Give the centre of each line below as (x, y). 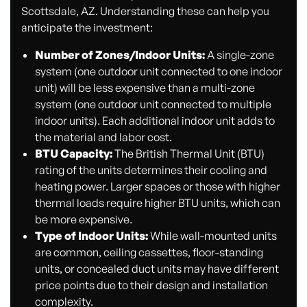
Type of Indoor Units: (91, 235)
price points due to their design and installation (151, 285)
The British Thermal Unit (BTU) (188, 153)
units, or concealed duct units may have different (157, 268)
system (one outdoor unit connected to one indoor (158, 71)
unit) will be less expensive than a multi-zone (145, 87)
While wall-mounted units (212, 235)
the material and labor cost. (103, 137)
